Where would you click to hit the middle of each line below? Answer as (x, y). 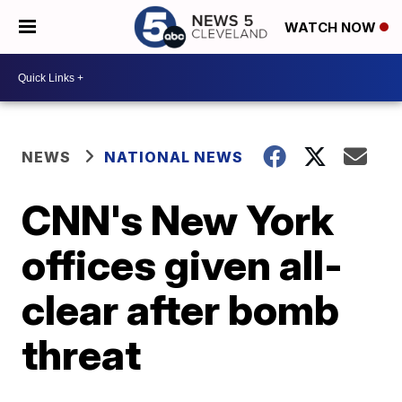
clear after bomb (181, 310)
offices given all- (183, 265)
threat (82, 354)
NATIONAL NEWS (174, 157)
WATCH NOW (332, 28)
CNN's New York (178, 220)
